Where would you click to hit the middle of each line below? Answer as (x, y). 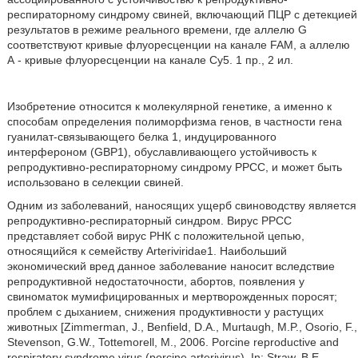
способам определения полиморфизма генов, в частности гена (174, 121)
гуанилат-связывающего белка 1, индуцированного (141, 137)
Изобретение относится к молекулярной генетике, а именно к (169, 106)
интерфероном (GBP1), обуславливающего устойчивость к (161, 152)
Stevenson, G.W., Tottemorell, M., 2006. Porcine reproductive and (173, 342)
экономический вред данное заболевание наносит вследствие (171, 266)
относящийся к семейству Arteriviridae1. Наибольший (147, 251)
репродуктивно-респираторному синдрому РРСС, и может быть (174, 167)
